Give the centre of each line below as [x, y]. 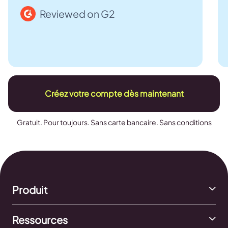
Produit [30, 189]
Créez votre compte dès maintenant [114, 93]
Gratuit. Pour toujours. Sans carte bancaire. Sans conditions [114, 122]
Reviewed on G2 [77, 13]
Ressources [40, 219]
